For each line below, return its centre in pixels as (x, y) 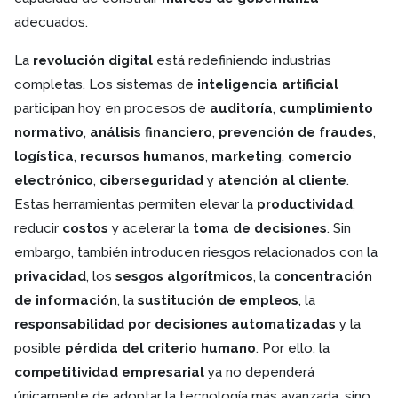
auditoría (241, 108)
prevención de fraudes (296, 132)
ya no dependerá (259, 372)
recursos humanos (143, 156)
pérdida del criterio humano (160, 348)
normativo (49, 132)
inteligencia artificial (268, 84)
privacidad (50, 276)
